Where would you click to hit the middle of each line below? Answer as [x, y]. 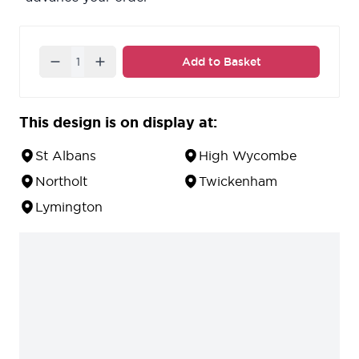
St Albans [66, 156]
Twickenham [238, 182]
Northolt [61, 182]
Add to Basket [221, 62]
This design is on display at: [118, 122]
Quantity [66, 55]
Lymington [69, 207]
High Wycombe [248, 156]
